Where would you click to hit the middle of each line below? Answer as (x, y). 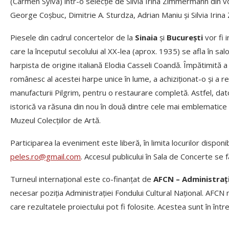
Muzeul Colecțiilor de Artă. (55, 120)
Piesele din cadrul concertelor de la (73, 38)
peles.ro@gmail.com (45, 157)
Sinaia (146, 38)
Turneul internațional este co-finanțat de (82, 179)
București (185, 38)
